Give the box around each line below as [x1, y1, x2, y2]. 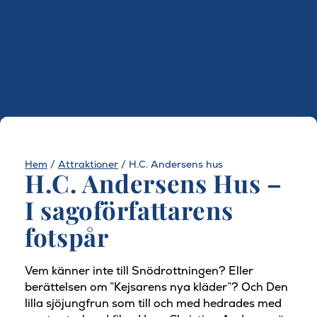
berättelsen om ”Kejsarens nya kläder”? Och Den [25, 279, 288, 295]
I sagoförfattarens [25, 193, 234, 226]
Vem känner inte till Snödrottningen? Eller [25, 263, 253, 279]
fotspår [25, 220, 109, 253]
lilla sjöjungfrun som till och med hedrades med [25, 296, 282, 311]
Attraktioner [58, 158, 118, 171]
